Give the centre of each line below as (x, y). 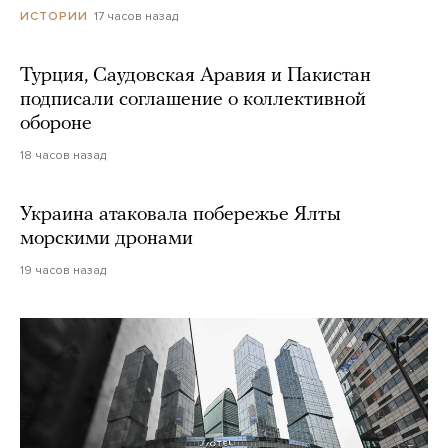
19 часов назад (63, 269)
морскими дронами (106, 238)
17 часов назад (136, 15)
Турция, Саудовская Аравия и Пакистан (195, 75)
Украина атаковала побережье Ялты (180, 214)
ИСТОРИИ (54, 15)
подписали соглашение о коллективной (193, 99)
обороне (56, 123)
